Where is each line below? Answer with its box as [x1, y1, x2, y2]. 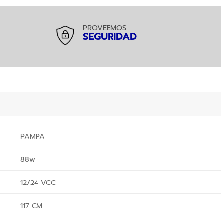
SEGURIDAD [83, 29, 137, 44]
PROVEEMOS [83, 22, 127, 33]
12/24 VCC [20, 177, 56, 188]
